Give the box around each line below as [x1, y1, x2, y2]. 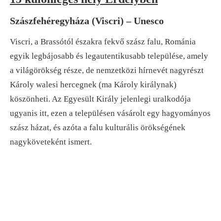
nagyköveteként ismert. [10, 137, 92, 147]
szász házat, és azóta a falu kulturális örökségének [10, 122, 185, 132]
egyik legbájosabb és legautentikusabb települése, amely [10, 51, 208, 61]
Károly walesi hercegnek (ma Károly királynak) [10, 79, 177, 89]
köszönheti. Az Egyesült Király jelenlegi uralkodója [10, 94, 191, 104]
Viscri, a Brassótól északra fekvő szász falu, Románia [10, 37, 196, 46]
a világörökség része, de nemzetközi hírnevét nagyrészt [10, 65, 204, 75]
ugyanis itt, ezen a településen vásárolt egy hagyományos [10, 108, 211, 118]
